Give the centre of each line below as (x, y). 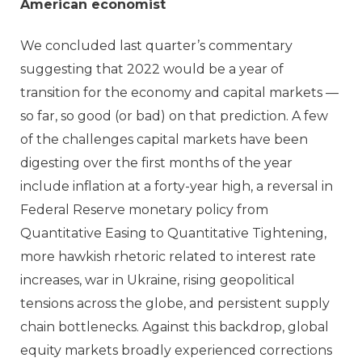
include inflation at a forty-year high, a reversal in (177, 186)
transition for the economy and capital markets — (179, 92)
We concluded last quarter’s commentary (156, 45)
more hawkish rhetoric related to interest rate (168, 256)
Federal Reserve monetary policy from (144, 209)
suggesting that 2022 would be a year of (152, 69)
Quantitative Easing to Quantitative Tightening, (173, 233)
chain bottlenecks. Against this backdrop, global (175, 326)
